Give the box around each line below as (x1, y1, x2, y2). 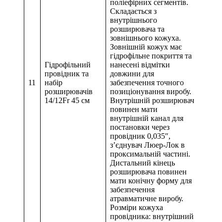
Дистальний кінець (110, 159, 175, 167)
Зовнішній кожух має (110, 43, 182, 52)
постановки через (110, 123, 169, 132)
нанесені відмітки (110, 60, 170, 69)
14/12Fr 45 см (45, 96, 90, 105)
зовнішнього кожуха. (110, 34, 181, 43)
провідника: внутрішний (110, 212, 194, 221)
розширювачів (45, 87, 93, 96)
